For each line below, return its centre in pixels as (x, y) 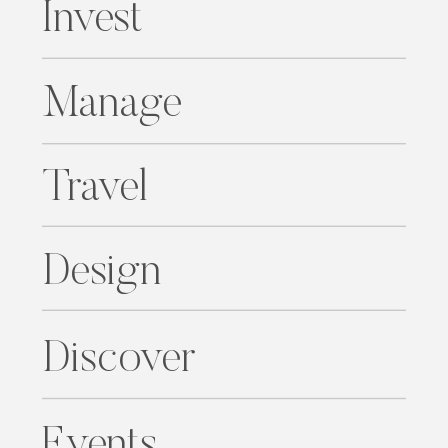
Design (101, 273)
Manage (112, 105)
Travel (94, 189)
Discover (118, 360)
